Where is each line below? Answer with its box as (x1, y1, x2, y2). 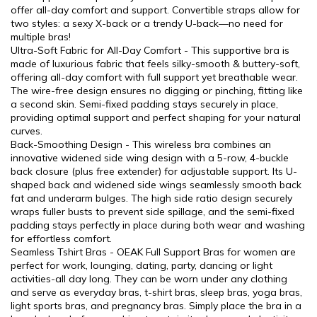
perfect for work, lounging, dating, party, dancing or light (11, 259, 272, 272)
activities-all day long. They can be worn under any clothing (11, 272, 287, 285)
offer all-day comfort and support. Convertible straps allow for (11, 4, 300, 16)
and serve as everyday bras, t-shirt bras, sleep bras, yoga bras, (11, 286, 302, 299)
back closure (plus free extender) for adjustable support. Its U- (11, 165, 297, 178)
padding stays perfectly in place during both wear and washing (11, 219, 305, 231)
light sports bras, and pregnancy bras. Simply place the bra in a (11, 299, 301, 312)
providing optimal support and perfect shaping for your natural (11, 111, 301, 124)
